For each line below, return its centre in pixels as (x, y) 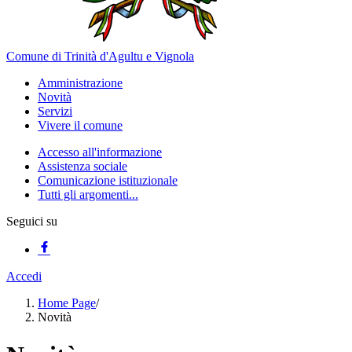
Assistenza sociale (82, 166)
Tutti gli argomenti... (88, 194)
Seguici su (32, 221)
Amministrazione (80, 83)
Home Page (67, 303)
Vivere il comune (80, 125)
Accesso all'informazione (100, 152)
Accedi (24, 276)
